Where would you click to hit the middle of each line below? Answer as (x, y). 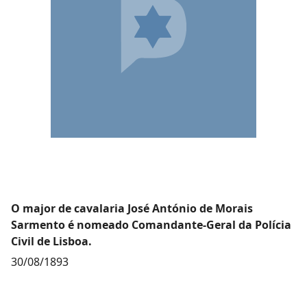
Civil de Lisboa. (51, 241)
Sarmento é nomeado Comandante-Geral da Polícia (151, 225)
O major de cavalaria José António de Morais (132, 208)
